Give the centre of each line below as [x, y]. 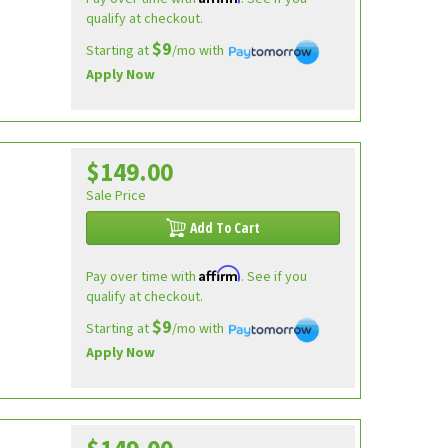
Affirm [219, 273]
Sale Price [115, 195]
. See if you [273, 276]
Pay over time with [142, 276]
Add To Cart [225, 227]
